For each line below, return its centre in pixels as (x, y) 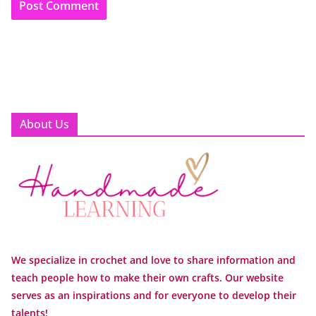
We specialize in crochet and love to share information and (153, 260)
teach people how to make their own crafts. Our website (147, 277)
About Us (44, 124)
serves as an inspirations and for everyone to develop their (154, 295)
